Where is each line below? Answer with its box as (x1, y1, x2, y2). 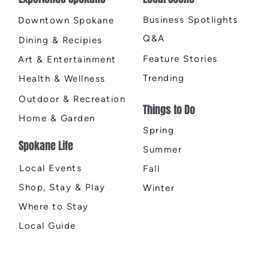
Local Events (19, 162, 82, 174)
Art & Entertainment (18, 53, 116, 65)
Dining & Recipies (19, 34, 103, 46)
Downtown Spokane (18, 14, 115, 26)
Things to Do (143, 101, 196, 118)
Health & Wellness (19, 73, 106, 84)
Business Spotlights (143, 14, 238, 25)
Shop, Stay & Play (19, 181, 106, 193)
